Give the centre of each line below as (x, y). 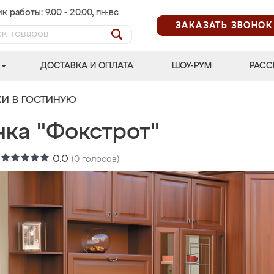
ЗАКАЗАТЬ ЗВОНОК (224, 25)
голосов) (99, 160)
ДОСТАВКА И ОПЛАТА (87, 66)
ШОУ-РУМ (191, 66)
